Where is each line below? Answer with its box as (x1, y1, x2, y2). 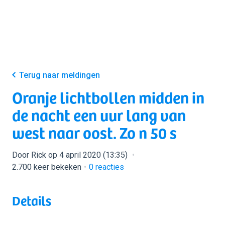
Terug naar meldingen (19, 70, 100, 80)
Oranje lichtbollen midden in (12, 85, 204, 109)
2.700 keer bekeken (12, 162, 81, 172)
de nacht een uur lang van (12, 102, 186, 127)
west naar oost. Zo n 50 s (12, 120, 177, 144)
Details (12, 190, 51, 210)
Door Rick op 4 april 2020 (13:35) (12, 150, 130, 160)
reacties (93, 162, 124, 172)
